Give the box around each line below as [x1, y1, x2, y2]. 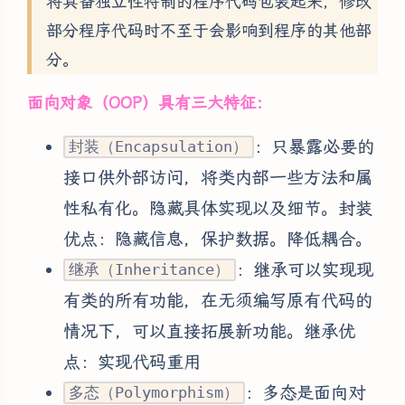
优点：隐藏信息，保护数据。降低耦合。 [63, 228, 372, 250]
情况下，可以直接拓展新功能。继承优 [63, 320, 355, 342]
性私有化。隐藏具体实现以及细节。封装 [63, 197, 372, 219]
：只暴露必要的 [253, 136, 374, 157]
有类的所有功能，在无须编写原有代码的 [63, 289, 372, 311]
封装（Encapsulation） [69, 137, 249, 156]
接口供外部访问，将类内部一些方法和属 [63, 166, 372, 188]
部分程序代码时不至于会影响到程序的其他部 [46, 20, 372, 40]
